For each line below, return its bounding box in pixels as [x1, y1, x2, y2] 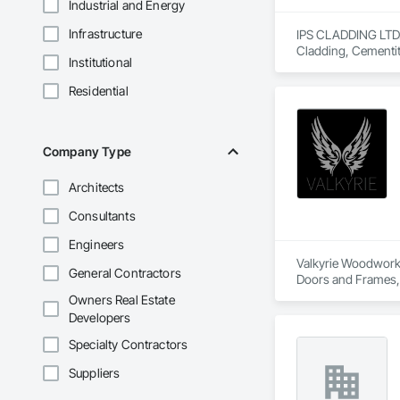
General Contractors [69, 265, 181, 281]
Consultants [69, 208, 136, 224]
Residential [69, 83, 129, 99]
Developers [69, 310, 131, 326]
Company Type [43, 144, 131, 160]
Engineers [69, 237, 125, 253]
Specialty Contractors [69, 337, 188, 353]
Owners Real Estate [69, 292, 175, 308]
